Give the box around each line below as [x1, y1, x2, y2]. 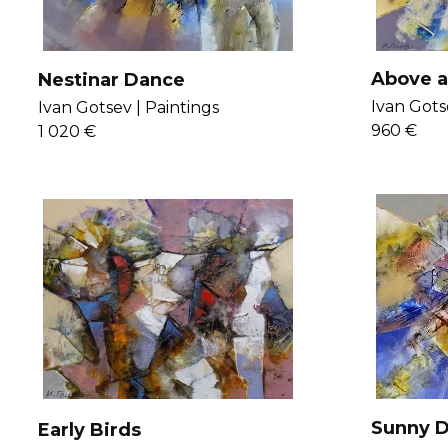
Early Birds [37, 418, 141, 441]
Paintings [144, 98, 219, 117]
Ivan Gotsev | [37, 98, 141, 117]
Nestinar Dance [37, 69, 185, 91]
